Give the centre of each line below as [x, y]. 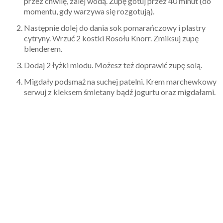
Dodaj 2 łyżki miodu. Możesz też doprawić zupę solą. [113, 65]
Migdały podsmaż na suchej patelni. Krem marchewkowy [120, 81]
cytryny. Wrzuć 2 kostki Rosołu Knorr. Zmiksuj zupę [111, 38]
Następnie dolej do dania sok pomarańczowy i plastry [115, 27]
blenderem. [43, 48]
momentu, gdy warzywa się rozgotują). [89, 11]
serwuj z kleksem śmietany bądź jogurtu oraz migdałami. [120, 92]
